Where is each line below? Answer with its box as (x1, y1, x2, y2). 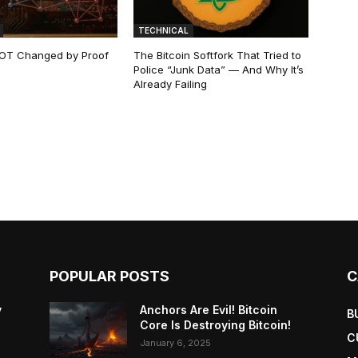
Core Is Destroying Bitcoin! (140, 318, 292, 332)
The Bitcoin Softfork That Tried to (133, 49, 302, 62)
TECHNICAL (138, 26, 189, 36)
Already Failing (133, 78, 208, 91)
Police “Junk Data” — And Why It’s (133, 63, 304, 77)
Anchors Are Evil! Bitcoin (140, 303, 278, 317)
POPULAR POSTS (50, 268, 169, 285)
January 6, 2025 (140, 337, 212, 349)
